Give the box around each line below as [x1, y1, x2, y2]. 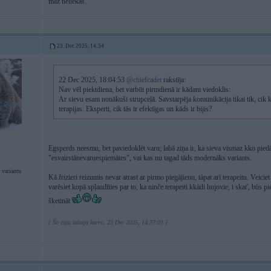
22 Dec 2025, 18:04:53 [59, 76, 126, 84]
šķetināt [48, 197, 72, 205]
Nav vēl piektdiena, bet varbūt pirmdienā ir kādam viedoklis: [59, 85, 230, 94]
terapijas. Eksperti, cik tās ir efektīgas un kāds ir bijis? [59, 105, 212, 113]
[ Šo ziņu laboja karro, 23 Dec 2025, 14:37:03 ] [48, 219, 168, 226]
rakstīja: [162, 76, 186, 84]
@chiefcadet [126, 76, 162, 84]
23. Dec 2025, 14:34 [57, 43, 104, 49]
